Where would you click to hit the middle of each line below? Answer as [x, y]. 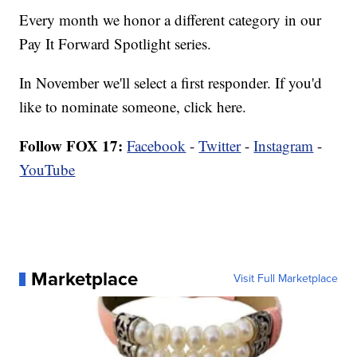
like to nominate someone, [102, 107]
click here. [216, 107]
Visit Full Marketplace [285, 279]
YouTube [47, 170]
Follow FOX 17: [71, 146]
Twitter [220, 146]
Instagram [284, 146]
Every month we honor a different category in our [171, 20]
